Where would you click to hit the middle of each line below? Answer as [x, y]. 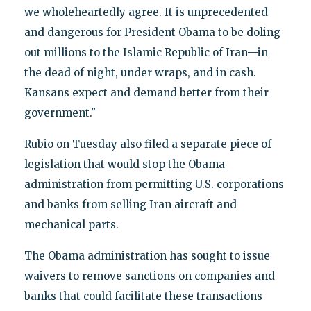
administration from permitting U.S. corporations [154, 184]
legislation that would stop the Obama [124, 164]
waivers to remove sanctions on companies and [149, 276]
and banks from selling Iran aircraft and [130, 204]
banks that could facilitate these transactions [143, 296]
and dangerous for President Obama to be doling [152, 32]
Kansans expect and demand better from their [146, 92]
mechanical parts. [71, 224]
